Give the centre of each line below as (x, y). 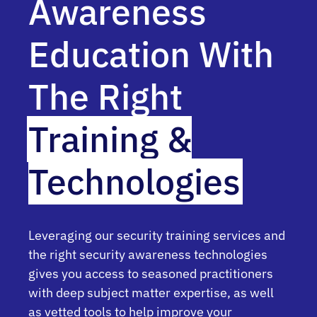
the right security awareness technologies (148, 254)
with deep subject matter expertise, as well (151, 292)
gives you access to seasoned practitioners (151, 273)
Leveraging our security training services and (157, 235)
